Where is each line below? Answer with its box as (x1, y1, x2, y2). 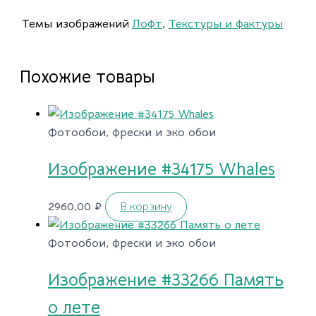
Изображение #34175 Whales (48, 158, 275, 180)
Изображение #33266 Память (48, 269, 284, 291)
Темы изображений (22, 16, 129, 31)
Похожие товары (20, 66, 155, 87)
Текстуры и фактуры (169, 16, 283, 31)
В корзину (120, 199, 172, 214)
